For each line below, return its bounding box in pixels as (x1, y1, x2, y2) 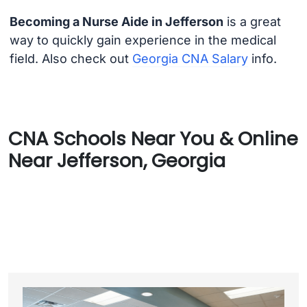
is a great (223, 14, 281, 29)
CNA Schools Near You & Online (8, 125, 298, 152)
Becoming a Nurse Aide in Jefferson (9, 14, 223, 29)
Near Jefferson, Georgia (8, 147, 225, 174)
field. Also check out (9, 51, 132, 66)
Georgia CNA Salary (132, 51, 248, 66)
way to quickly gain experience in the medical (9, 33, 276, 48)
